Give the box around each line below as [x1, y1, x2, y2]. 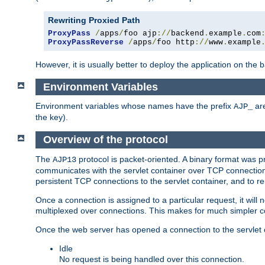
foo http [157, 37, 195, 47]
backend [171, 28, 204, 38]
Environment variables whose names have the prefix [35, 101, 234, 111]
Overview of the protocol [43, 134, 168, 146]
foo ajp [124, 28, 157, 38]
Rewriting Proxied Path [48, 15, 140, 25]
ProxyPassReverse [48, 37, 124, 47]
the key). [35, 112, 68, 122]
